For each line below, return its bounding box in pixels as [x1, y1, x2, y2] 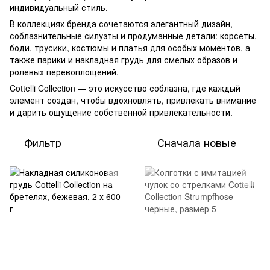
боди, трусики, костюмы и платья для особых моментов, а [10, 42, 250, 54]
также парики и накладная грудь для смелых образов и [10, 54, 237, 66]
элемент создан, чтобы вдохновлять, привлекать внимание [10, 94, 256, 107]
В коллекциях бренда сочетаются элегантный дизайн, [10, 17, 233, 30]
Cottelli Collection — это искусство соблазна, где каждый [10, 82, 240, 95]
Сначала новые [157, 134, 236, 151]
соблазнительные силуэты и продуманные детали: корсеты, [10, 30, 257, 42]
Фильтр [24, 134, 61, 151]
